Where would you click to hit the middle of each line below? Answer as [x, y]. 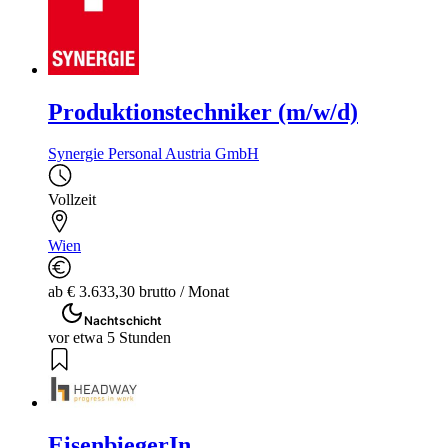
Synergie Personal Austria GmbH [153, 154]
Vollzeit [72, 200]
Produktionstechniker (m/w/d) [203, 111]
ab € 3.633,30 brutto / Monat [138, 292]
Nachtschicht [123, 321]
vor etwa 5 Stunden [109, 338]
